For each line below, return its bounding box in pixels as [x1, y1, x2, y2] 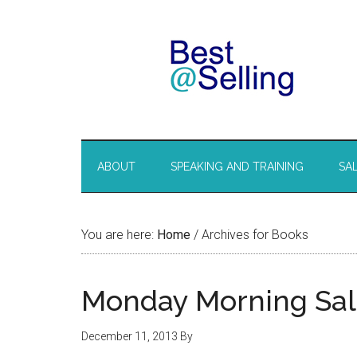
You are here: [81, 227, 157, 242]
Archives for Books [198, 227, 308, 242]
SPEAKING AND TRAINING [171, 160, 304, 173]
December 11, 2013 [81, 330, 178, 343]
